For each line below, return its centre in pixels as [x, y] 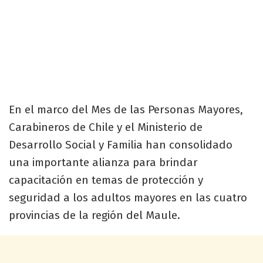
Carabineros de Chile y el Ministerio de [106, 127]
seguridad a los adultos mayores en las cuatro [128, 197]
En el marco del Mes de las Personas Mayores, [126, 109]
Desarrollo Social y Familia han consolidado [121, 144]
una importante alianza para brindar [103, 162]
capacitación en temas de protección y [106, 180]
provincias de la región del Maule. [95, 215]
